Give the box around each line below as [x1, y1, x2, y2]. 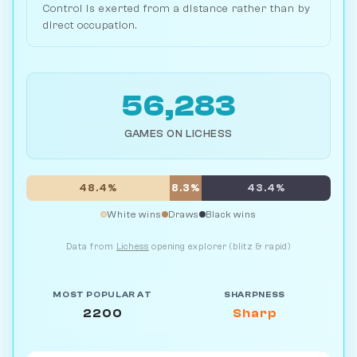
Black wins [206, 209, 257, 221]
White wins [107, 209, 162, 221]
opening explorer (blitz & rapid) [149, 241, 291, 253]
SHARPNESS [224, 290, 285, 300]
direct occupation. [43, 19, 137, 32]
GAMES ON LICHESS [124, 127, 233, 140]
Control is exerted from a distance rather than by [43, 2, 311, 15]
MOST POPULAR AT [53, 290, 152, 300]
